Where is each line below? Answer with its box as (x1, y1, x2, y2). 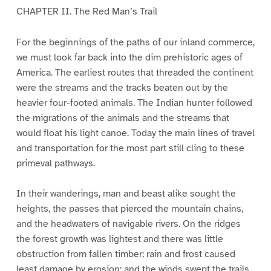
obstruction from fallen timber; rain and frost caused (16, 248, 235, 261)
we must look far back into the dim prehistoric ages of (16, 51, 243, 64)
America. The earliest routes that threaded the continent (16, 66, 253, 79)
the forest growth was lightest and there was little (16, 233, 223, 246)
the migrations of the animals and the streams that (16, 111, 229, 124)
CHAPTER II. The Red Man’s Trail (16, 5, 157, 18)
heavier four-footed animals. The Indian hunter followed (16, 96, 252, 109)
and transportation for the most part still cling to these (16, 142, 244, 154)
